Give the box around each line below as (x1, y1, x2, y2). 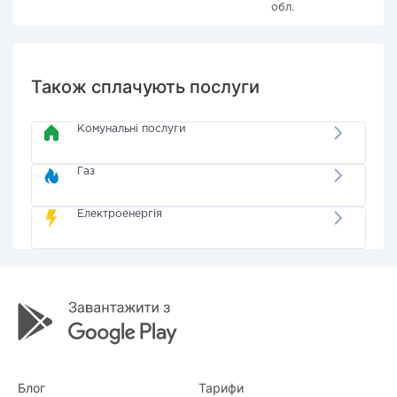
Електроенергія (77, 209, 163, 219)
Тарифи (198, 380, 244, 395)
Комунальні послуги (77, 124, 187, 134)
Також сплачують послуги (31, 76, 260, 97)
